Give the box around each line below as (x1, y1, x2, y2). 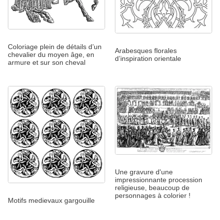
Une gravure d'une (115, 168, 173, 176)
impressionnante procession (115, 176, 202, 184)
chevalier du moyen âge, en (8, 51, 94, 59)
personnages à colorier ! (115, 192, 191, 199)
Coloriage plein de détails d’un (8, 43, 102, 51)
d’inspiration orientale (115, 54, 181, 62)
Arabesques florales (115, 46, 177, 55)
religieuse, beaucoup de (115, 184, 190, 192)
